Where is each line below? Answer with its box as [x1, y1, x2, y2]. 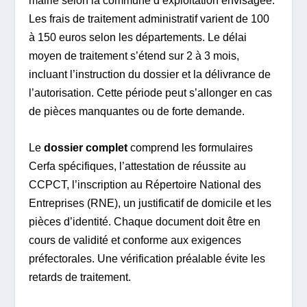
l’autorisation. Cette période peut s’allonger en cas [29, 87, 273, 99]
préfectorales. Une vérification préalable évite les [29, 252, 266, 265]
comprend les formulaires [127, 141, 254, 153]
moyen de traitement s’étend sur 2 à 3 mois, [29, 50, 240, 62]
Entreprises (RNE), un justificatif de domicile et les [29, 197, 272, 209]
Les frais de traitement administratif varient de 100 [29, 13, 270, 25]
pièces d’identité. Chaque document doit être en [29, 215, 261, 228]
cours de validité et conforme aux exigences [29, 234, 242, 246]
